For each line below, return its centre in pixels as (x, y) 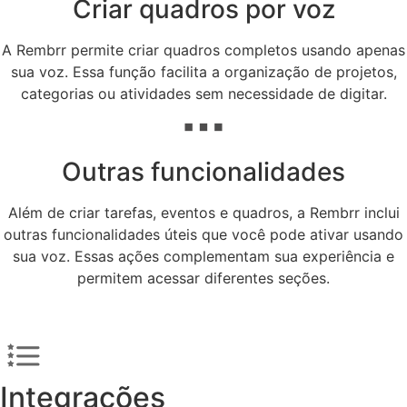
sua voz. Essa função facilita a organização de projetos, (203, 72)
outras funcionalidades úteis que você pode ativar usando (203, 235)
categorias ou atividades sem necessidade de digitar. (203, 94)
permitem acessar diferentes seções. (203, 278)
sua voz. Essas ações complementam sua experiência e (203, 257)
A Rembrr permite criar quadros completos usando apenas (203, 50)
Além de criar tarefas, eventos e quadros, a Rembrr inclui (203, 213)
